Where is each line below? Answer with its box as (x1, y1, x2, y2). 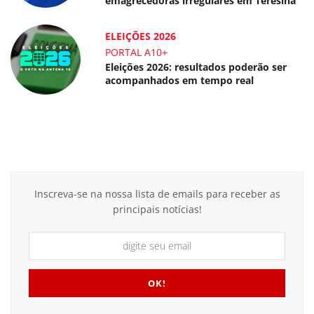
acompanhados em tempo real (105, 73, 254, 87)
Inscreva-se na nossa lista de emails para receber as (34, 186, 280, 200)
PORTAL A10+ (105, 45, 168, 59)
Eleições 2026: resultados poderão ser (105, 60, 287, 74)
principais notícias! (112, 202, 202, 216)
